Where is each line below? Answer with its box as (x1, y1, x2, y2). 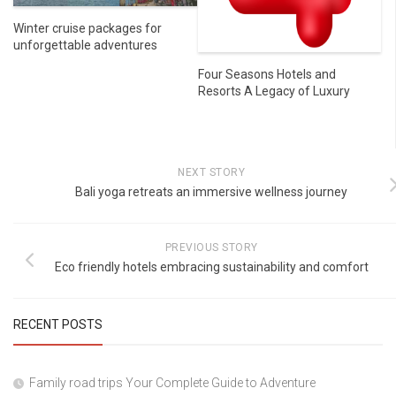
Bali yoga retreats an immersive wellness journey (75, 184, 347, 199)
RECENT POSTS (13, 316, 103, 331)
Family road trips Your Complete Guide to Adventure (29, 375, 316, 390)
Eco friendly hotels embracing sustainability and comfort (54, 259, 369, 274)
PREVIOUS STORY (164, 240, 258, 254)
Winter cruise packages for (13, 20, 162, 35)
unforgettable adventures (13, 37, 157, 52)
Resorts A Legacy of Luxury (197, 83, 350, 98)
